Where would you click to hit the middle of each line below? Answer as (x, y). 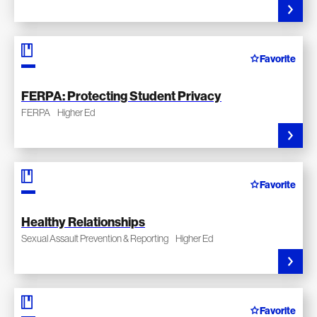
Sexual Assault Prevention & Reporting (95, 238)
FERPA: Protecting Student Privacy (121, 96)
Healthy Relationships (83, 222)
